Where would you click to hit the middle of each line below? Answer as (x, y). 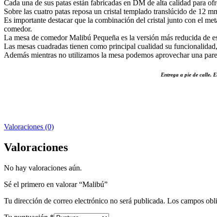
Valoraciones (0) (29, 127)
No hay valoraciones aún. (43, 168)
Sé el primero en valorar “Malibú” (56, 184)
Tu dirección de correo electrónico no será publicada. (85, 201)
